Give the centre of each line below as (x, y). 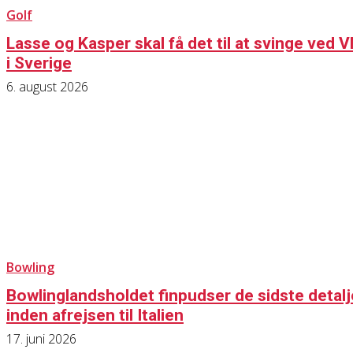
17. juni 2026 (41, 339)
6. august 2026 (47, 86)
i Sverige (39, 63)
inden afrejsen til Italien (95, 316)
